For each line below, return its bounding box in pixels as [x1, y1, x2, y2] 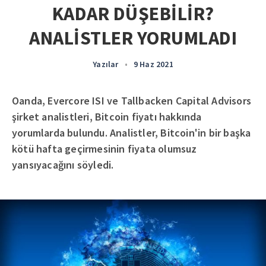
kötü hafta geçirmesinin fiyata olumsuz [12, 142, 197, 156]
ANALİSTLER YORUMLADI [29, 26, 237, 50]
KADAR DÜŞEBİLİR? [52, 2, 214, 26]
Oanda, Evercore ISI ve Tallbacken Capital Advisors [12, 94, 252, 107]
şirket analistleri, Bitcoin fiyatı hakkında [12, 110, 202, 123]
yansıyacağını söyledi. [12, 158, 114, 172]
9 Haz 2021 [133, 59, 173, 69]
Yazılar [93, 59, 119, 69]
